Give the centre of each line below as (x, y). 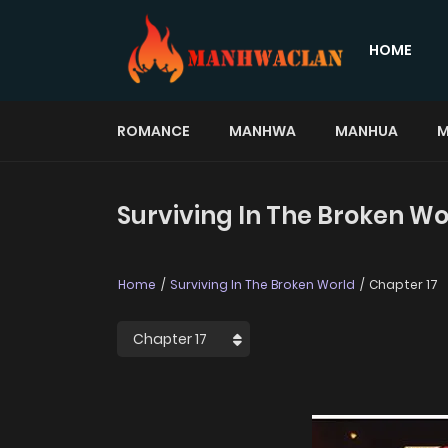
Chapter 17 (402, 284)
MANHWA (262, 130)
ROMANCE (153, 130)
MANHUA (366, 130)
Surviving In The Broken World (262, 284)
